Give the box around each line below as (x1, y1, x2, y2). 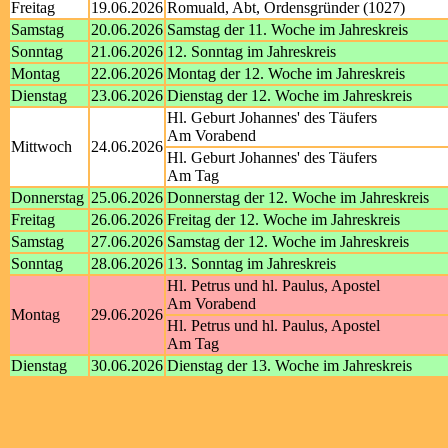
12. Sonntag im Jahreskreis (167, 43, 336, 60)
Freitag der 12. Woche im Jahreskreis (167, 211, 400, 228)
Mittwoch (11, 138, 72, 155)
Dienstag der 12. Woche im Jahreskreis (167, 87, 412, 104)
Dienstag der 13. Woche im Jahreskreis (167, 357, 412, 374)
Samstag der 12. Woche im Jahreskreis (167, 233, 409, 250)
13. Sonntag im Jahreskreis (167, 255, 336, 272)
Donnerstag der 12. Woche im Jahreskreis (167, 189, 429, 206)
